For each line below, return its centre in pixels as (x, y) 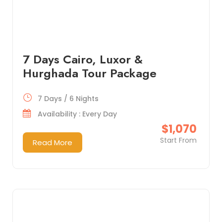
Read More (52, 142)
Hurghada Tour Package (89, 73)
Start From (178, 140)
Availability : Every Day (77, 114)
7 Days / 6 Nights (68, 98)
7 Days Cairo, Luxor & (83, 59)
